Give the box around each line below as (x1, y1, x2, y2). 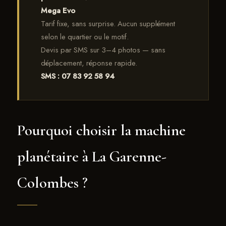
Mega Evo (40, 5, 75, 16)
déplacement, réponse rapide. (40, 57, 137, 69)
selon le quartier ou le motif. (40, 31, 129, 42)
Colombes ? (17, 173, 88, 192)
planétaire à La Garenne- (17, 147, 166, 166)
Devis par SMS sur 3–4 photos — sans (40, 44, 165, 55)
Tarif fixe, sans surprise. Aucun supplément (40, 18, 175, 29)
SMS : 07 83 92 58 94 (40, 70, 115, 82)
